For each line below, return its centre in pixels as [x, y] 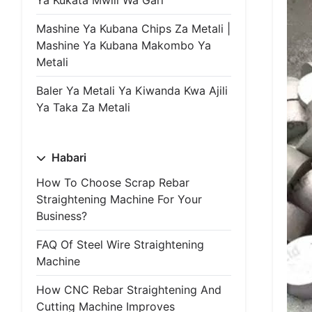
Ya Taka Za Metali [83, 107]
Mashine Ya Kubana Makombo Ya [124, 45]
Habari [68, 157]
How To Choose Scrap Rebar [113, 182]
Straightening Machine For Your [119, 199]
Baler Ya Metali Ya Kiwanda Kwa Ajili [132, 91]
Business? [62, 216]
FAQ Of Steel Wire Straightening [120, 244]
